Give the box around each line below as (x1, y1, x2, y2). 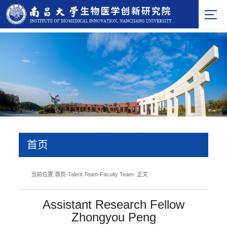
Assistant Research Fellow (43, 197, 184, 211)
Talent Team (68, 171, 98, 177)
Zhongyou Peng (71, 210, 156, 224)
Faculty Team (100, 171, 134, 177)
